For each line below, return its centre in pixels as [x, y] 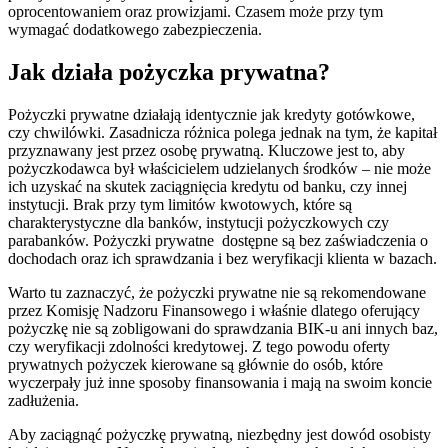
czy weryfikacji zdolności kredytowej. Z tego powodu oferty [199, 347]
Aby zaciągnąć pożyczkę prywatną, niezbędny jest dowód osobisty [219, 435]
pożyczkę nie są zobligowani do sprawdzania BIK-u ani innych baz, [223, 329]
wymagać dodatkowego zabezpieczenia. [135, 30]
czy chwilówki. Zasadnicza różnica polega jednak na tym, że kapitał [222, 133]
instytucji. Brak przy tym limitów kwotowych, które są [180, 205]
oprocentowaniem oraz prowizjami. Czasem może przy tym [195, 12]
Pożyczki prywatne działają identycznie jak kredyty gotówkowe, [211, 115]
